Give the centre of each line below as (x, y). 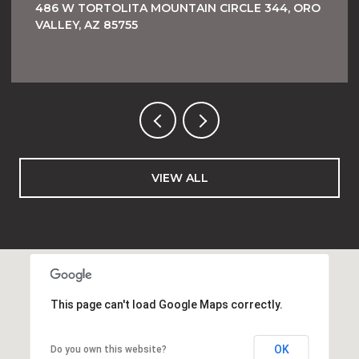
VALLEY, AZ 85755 (87, 24)
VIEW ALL (179, 177)
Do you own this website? (108, 349)
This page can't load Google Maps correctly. (166, 304)
